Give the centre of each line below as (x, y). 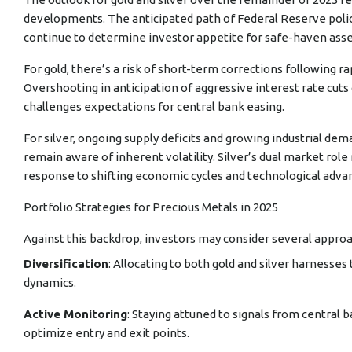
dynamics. (50, 282)
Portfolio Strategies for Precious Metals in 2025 (151, 207)
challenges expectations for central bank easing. (154, 106)
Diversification (66, 264)
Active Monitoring (75, 314)
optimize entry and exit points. (106, 333)
